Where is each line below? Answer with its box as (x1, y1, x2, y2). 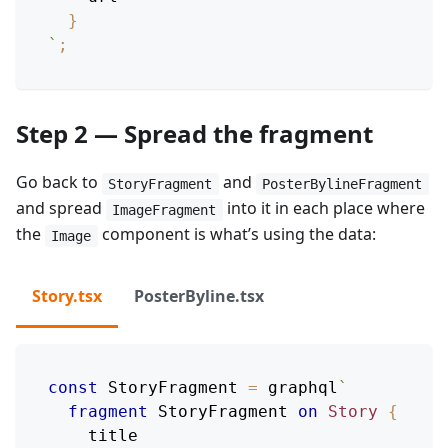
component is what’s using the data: (97, 223, 376, 246)
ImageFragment (112, 201, 217, 218)
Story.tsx (32, 285, 102, 308)
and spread (16, 197, 106, 220)
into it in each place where (222, 197, 425, 220)
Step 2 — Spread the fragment (16, 117, 373, 151)
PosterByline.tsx (134, 285, 264, 308)
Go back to (16, 171, 102, 194)
